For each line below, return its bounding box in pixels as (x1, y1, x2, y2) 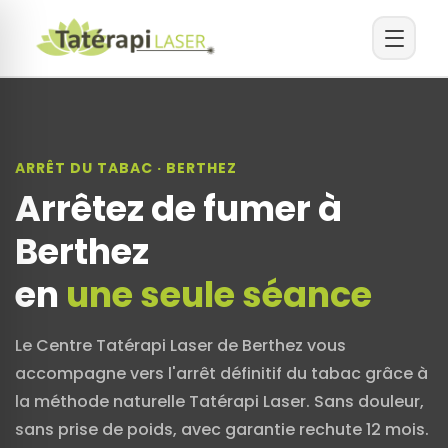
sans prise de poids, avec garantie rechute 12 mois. (15, 418, 429, 441)
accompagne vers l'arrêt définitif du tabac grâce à (15, 362, 428, 385)
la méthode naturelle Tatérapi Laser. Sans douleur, (15, 390, 424, 413)
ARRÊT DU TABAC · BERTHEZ (15, 158, 237, 178)
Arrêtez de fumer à (15, 184, 342, 233)
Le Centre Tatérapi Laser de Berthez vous (15, 334, 346, 357)
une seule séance (66, 270, 372, 319)
